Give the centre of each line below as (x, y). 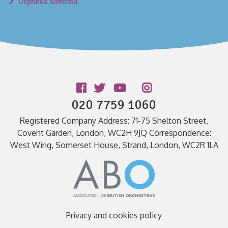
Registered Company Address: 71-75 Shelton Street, (114, 120)
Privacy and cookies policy (114, 216)
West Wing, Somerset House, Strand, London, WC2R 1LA (114, 145)
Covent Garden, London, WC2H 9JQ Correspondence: (114, 133)
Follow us (30, 90)
